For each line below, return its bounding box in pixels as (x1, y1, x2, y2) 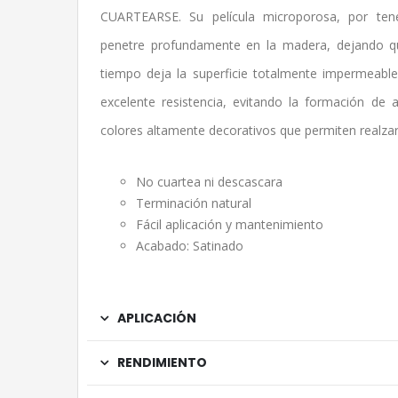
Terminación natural (136, 195, 251, 211)
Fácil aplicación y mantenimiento (136, 216, 323, 233)
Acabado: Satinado (136, 237, 243, 254)
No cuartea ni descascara (136, 173, 283, 190)
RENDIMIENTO (117, 354, 207, 371)
